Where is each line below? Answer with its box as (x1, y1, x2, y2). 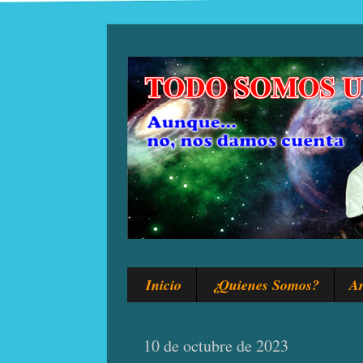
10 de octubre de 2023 (143, 335, 288, 357)
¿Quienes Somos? (211, 275, 319, 295)
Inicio (145, 275, 181, 295)
